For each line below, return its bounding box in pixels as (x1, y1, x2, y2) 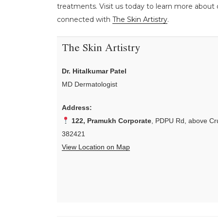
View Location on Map (62, 143, 130, 151)
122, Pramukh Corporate (71, 116, 151, 125)
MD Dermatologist (62, 80, 117, 88)
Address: (62, 103, 92, 111)
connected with (57, 15, 112, 24)
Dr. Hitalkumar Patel (62, 67, 127, 75)
